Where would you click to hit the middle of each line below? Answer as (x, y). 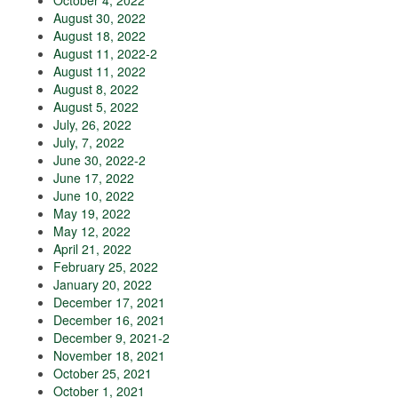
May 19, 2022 (92, 214)
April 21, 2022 (92, 249)
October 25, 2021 (103, 374)
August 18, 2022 (99, 36)
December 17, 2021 (109, 302)
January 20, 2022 (103, 285)
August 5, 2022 (96, 107)
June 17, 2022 (94, 178)
